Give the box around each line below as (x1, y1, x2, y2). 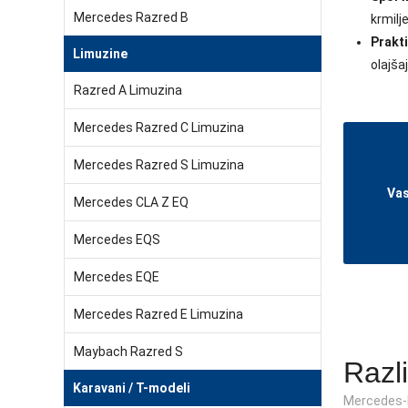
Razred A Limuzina (74, 83, 182, 97)
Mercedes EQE (74, 270, 159, 284)
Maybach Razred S (74, 344, 183, 359)
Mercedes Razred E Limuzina (74, 307, 243, 321)
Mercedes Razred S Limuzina (74, 158, 244, 172)
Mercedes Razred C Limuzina (74, 120, 244, 135)
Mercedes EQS (74, 232, 160, 247)
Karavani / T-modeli (73, 381, 190, 395)
